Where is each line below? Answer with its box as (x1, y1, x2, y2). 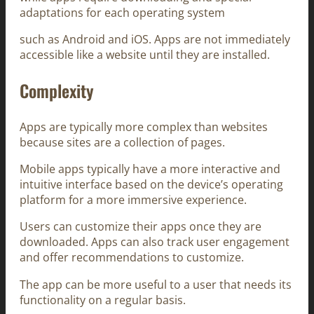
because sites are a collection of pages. (20, 134, 225, 150)
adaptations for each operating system (20, 4, 225, 20)
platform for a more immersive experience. (20, 192, 247, 208)
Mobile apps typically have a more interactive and (20, 161, 280, 177)
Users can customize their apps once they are (20, 219, 261, 235)
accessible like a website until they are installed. (20, 46, 270, 62)
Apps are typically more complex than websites (20, 118, 268, 135)
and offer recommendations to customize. (20, 250, 244, 266)
